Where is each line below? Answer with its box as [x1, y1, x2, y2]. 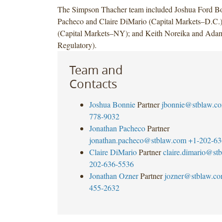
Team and [69, 61, 123, 78]
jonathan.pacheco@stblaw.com [89, 134, 186, 145]
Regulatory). [57, 39, 97, 50]
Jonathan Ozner [89, 170, 138, 181]
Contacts [69, 75, 117, 92]
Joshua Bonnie [89, 99, 135, 110]
